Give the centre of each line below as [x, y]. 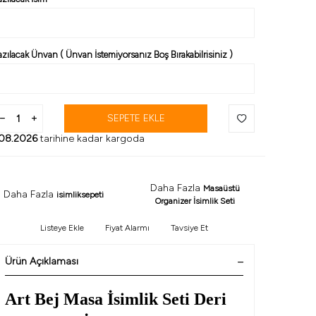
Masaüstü [221, 189]
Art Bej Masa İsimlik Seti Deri [116, 299]
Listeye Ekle [62, 228]
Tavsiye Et [189, 228]
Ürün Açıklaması [42, 262]
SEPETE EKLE [136, 119]
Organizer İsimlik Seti [195, 201]
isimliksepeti [80, 195]
